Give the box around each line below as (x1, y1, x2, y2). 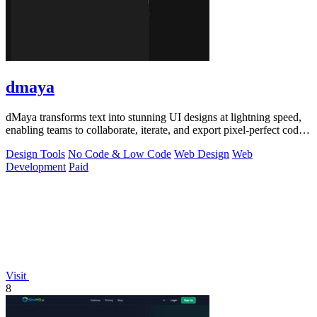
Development (6, 160, 66, 173)
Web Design (174, 147, 229, 160)
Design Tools (6, 147, 65, 160)
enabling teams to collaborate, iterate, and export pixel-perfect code (6, 123, 304, 136)
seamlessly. (6, 136, 55, 149)
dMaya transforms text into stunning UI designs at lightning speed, (6, 110, 301, 123)
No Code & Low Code (68, 147, 171, 160)
